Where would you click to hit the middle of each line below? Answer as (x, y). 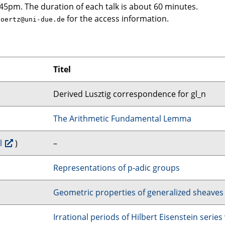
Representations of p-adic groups (117, 168)
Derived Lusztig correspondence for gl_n (130, 94)
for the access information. (117, 19)
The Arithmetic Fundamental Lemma (122, 119)
